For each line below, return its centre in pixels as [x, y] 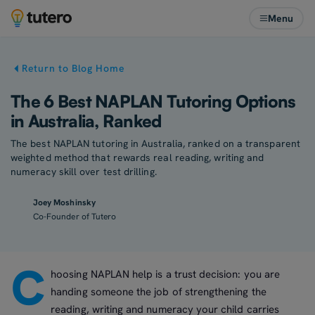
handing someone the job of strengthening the [159, 292]
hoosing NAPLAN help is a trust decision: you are [166, 274]
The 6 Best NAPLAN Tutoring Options [153, 101]
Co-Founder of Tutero [75, 217]
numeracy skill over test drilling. [84, 172]
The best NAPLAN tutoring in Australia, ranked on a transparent [155, 143]
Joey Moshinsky [64, 202]
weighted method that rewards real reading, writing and [137, 157]
